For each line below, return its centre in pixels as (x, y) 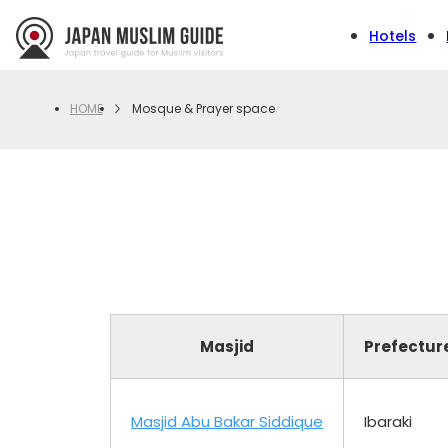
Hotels (393, 35)
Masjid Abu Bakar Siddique (227, 421)
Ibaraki (388, 421)
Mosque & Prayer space (204, 108)
